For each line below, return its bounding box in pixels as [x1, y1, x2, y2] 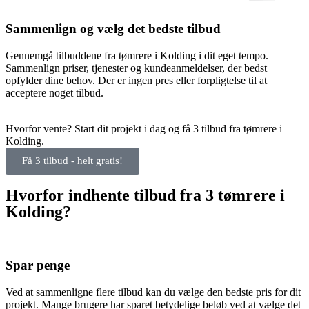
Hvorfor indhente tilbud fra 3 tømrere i [6, 186, 285, 205]
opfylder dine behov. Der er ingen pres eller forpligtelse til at [6, 74, 267, 87]
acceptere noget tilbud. [6, 87, 103, 99]
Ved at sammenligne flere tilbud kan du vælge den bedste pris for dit [6, 286, 301, 298]
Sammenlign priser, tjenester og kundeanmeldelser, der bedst [6, 62, 267, 74]
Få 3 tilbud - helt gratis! [22, 155, 123, 167]
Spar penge [6, 257, 70, 272]
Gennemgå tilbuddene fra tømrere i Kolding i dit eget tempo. [6, 50, 268, 62]
